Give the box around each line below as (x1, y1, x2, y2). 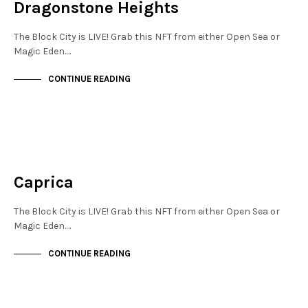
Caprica (14, 173, 74, 192)
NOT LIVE (29, 148, 58, 157)
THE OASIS (29, 158, 65, 167)
